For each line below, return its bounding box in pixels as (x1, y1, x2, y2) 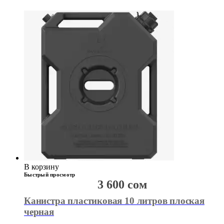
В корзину (24, 162, 59, 171)
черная (24, 206, 54, 217)
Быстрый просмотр (24, 171, 75, 178)
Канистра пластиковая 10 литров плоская (24, 195, 204, 206)
